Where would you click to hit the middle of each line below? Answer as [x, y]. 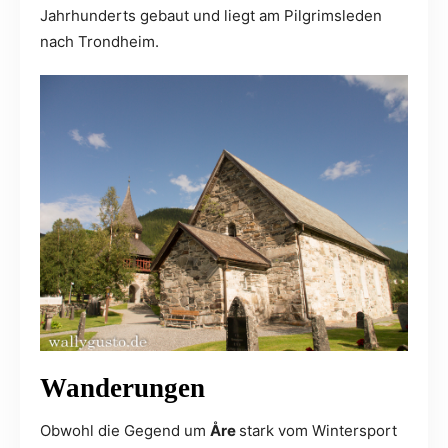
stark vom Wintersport [318, 431]
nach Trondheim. [99, 42]
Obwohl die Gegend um [125, 431]
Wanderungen [122, 388]
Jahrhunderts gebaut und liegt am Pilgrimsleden [211, 16]
